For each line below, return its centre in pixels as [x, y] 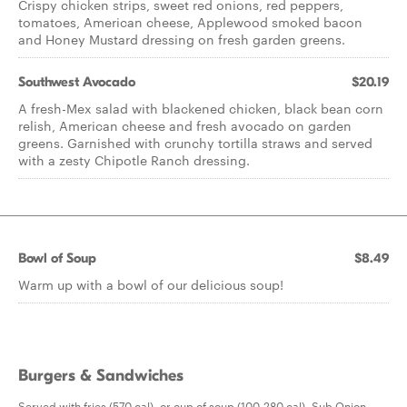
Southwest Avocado [77, 82]
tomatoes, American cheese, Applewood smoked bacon [190, 22]
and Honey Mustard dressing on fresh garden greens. [182, 39]
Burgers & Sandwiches [101, 376]
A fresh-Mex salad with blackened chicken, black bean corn [201, 108]
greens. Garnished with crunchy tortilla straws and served [195, 143]
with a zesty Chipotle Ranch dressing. [134, 160]
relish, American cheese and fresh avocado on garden [185, 125]
